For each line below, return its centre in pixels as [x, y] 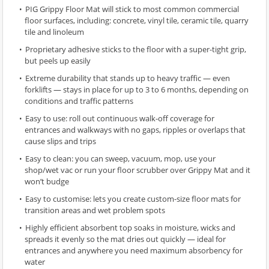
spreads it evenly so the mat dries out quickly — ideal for [125, 239]
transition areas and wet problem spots [95, 210]
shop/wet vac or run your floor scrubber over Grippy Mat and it [138, 170]
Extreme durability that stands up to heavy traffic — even [128, 78]
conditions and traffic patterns [79, 101]
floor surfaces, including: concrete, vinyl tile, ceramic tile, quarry [137, 21]
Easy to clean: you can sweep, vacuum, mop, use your [120, 159]
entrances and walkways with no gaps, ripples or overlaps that [135, 130]
